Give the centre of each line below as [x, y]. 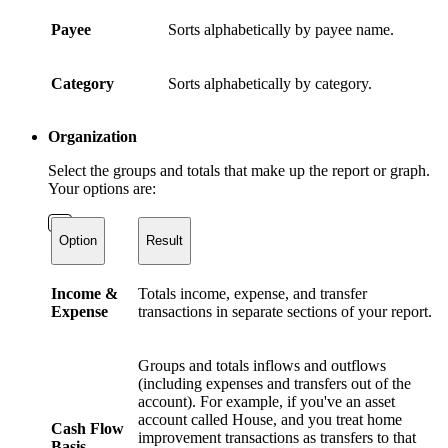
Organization [92, 137]
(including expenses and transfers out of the [274, 384]
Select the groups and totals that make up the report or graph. [239, 171]
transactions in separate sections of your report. [285, 312]
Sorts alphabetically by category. [270, 84]
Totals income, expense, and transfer [252, 294]
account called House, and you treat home [270, 420]
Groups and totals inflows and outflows [262, 366]
